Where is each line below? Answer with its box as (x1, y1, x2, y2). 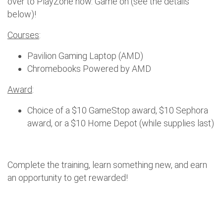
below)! (7, 8, 36, 19)
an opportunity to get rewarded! (7, 172, 128, 183)
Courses (7, 29, 39, 40)
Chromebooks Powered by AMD (27, 63, 153, 74)
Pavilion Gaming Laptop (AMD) (27, 50, 143, 61)
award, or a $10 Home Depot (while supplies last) (27, 117, 214, 128)
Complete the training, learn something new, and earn (7, 159, 207, 170)
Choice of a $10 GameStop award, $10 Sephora (27, 105, 208, 115)
